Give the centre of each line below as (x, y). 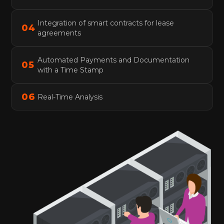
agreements (59, 33)
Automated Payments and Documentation (114, 60)
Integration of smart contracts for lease (106, 23)
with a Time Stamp (71, 70)
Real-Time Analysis (70, 97)
